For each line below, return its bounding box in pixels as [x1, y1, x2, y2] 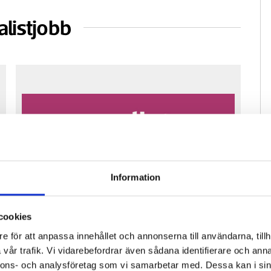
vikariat [15, 214, 59, 229]
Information [110, 172, 161, 183]
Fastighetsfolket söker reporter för [15, 198, 220, 214]
